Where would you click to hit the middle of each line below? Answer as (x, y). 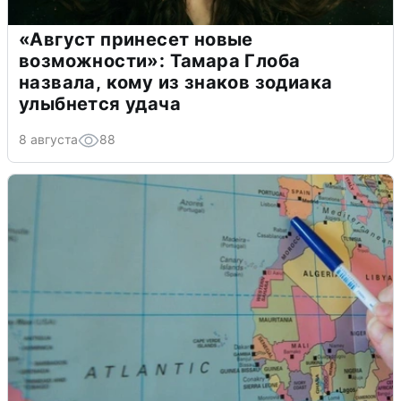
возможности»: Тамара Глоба (160, 61)
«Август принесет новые (136, 40)
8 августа (48, 140)
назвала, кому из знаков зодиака (176, 83)
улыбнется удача (100, 104)
